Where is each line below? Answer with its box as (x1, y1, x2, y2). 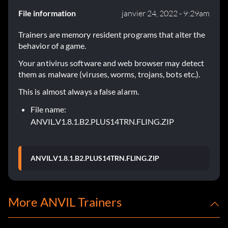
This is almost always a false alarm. (18, 87, 139, 97)
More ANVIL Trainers (8, 194, 122, 210)
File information (18, 8, 76, 18)
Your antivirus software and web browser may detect (18, 58, 204, 68)
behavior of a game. (18, 41, 87, 51)
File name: (31, 104, 66, 115)
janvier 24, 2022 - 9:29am (122, 8, 210, 19)
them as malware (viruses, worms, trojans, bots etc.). (18, 69, 201, 79)
